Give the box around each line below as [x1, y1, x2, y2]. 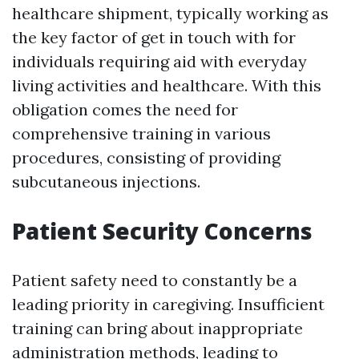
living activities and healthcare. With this [12, 75, 321, 95]
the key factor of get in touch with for [12, 27, 296, 47]
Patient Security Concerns [12, 216, 313, 246]
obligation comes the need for [12, 99, 238, 119]
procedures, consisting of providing [12, 147, 280, 167]
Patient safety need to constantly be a [12, 270, 297, 290]
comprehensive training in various [12, 123, 271, 143]
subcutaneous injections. [12, 171, 200, 192]
